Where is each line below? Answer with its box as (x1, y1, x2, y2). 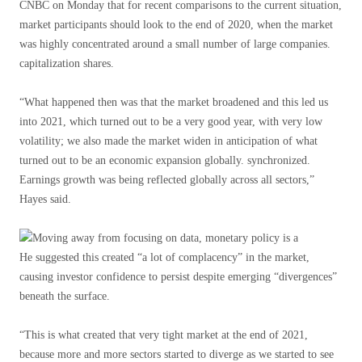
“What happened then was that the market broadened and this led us (19, 96, 328, 108)
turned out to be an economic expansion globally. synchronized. (19, 154, 310, 166)
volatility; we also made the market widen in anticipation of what (19, 135, 318, 147)
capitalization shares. (19, 57, 114, 69)
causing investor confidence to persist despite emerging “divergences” (19, 271, 337, 283)
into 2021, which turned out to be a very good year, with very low (19, 116, 322, 128)
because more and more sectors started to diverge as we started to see (19, 348, 334, 360)
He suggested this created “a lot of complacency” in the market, (19, 251, 309, 263)
